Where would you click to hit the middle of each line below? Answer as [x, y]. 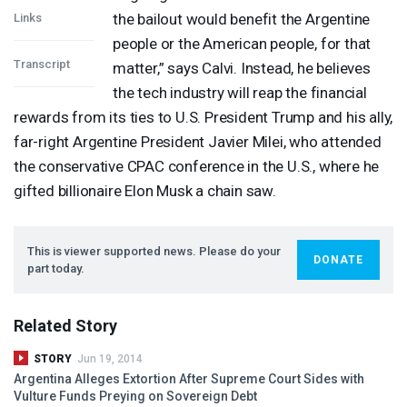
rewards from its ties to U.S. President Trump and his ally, [203, 117]
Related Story [65, 325]
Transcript [42, 64]
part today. [56, 268]
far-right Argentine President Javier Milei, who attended [198, 141]
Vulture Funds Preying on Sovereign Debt [135, 396]
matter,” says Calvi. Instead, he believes [242, 68]
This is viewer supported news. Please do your [154, 251]
